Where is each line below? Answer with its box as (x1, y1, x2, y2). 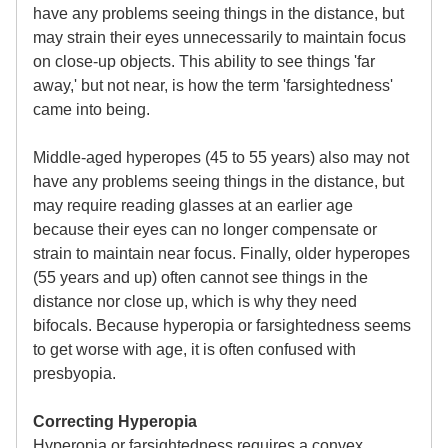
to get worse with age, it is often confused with (33, 341, 356, 359)
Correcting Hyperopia (33, 413, 197, 431)
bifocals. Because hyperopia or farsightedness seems (33, 317, 411, 335)
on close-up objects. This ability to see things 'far (33, 53, 375, 71)
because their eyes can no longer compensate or (33, 221, 377, 239)
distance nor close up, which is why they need (33, 293, 357, 311)
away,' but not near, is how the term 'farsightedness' (33, 77, 393, 95)
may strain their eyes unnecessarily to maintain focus (33, 29, 406, 47)
